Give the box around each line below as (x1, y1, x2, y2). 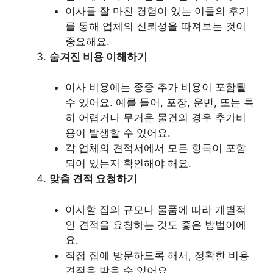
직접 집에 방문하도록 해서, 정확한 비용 (65, 249, 249, 261)
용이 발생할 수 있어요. (65, 127, 171, 140)
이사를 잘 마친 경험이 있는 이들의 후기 (65, 4, 249, 17)
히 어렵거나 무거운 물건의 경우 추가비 (65, 112, 246, 124)
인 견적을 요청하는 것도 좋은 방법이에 (65, 218, 246, 231)
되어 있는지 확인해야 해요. (65, 157, 191, 170)
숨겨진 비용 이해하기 (49, 50, 147, 63)
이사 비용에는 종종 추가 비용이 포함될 (65, 81, 246, 94)
